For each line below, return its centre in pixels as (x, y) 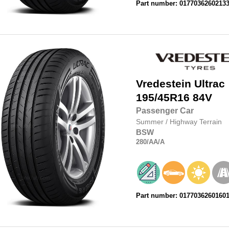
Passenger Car (165, 111)
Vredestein (163, 84)
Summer (151, 122)
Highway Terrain (196, 122)
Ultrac (209, 84)
